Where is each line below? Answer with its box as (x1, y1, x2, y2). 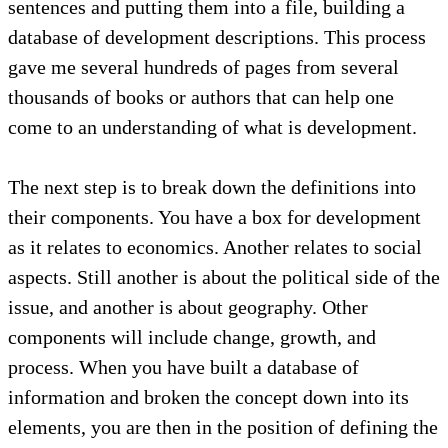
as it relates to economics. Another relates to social (8, 235, 422, 258)
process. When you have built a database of (8, 355, 359, 378)
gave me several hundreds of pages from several (8, 55, 399, 78)
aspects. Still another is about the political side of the (8, 265, 440, 288)
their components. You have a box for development (8, 205, 421, 228)
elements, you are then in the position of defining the (8, 415, 438, 438)
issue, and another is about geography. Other (8, 295, 368, 318)
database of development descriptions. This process (8, 25, 426, 48)
